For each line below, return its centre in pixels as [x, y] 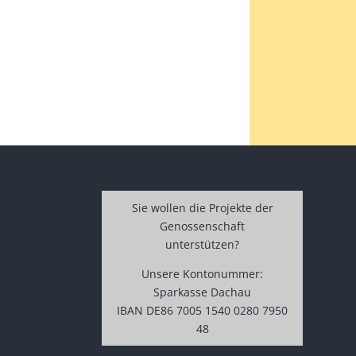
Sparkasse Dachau [202, 292]
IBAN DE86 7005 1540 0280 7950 [202, 310]
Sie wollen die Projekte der [202, 207]
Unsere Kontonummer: [202, 273]
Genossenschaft [202, 226]
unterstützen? [202, 244]
